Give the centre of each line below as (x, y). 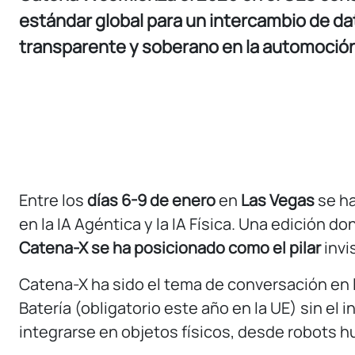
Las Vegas (278, 200)
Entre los (53, 200)
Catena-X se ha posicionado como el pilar (170, 248)
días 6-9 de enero (151, 200)
